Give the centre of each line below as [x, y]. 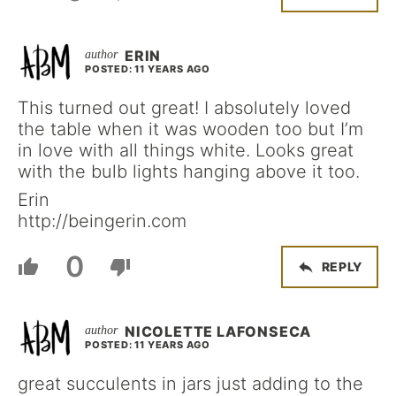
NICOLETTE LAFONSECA [218, 331]
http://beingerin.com [102, 221]
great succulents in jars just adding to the [190, 383]
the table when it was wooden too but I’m [190, 129]
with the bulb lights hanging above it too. [189, 171]
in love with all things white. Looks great [186, 150]
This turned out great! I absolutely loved [184, 107]
